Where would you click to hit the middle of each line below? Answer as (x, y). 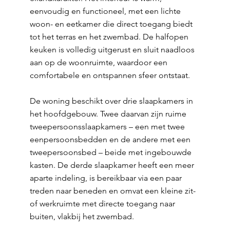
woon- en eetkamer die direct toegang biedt (111, 24)
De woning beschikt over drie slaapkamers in (111, 101)
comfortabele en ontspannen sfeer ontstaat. (110, 75)
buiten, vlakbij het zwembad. (82, 216)
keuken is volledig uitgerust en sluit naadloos (112, 50)
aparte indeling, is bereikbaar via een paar (106, 178)
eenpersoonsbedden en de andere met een (110, 139)
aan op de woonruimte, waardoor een (98, 62)
